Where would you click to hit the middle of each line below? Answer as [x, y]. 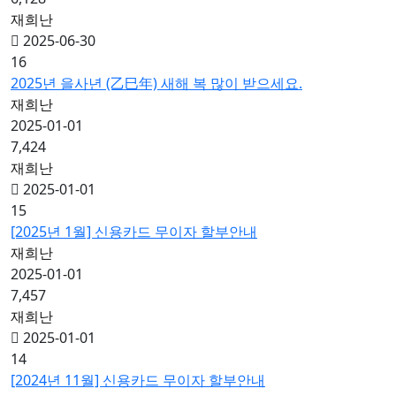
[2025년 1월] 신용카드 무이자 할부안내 [134, 232]
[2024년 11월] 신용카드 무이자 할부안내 [138, 380]
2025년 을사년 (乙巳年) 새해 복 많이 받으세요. [156, 83]
